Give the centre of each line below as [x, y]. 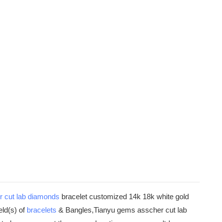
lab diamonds [38, 197]
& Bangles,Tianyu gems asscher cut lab [122, 210]
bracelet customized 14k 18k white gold [124, 197]
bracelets [42, 210]
